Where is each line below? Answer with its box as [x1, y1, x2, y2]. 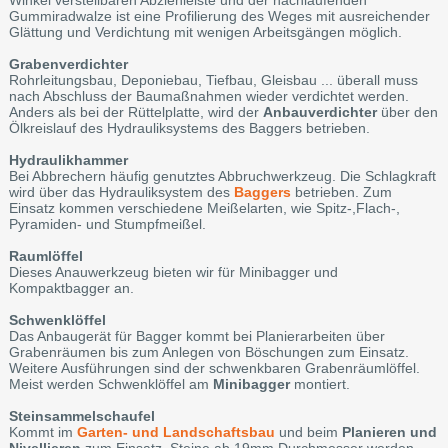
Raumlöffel [8, 247, 83, 264]
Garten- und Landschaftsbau [76, 423, 275, 440]
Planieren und [341, 423, 437, 440]
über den [376, 103, 438, 120]
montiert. [289, 375, 350, 392]
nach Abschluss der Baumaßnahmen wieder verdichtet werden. [8, 87, 409, 104]
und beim [274, 423, 342, 440]
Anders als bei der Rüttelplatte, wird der [8, 103, 263, 120]
